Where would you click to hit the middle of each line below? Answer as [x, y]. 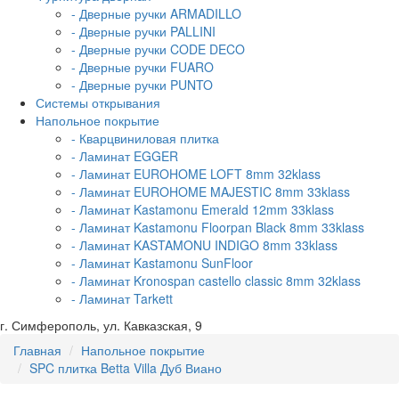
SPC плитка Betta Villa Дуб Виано [126, 367]
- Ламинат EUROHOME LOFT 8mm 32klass [196, 173]
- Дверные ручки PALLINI [143, 31]
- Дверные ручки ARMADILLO [156, 13]
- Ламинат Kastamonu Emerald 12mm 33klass [203, 209]
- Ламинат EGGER [125, 155]
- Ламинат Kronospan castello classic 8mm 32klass [216, 280]
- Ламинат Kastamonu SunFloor [162, 262]
